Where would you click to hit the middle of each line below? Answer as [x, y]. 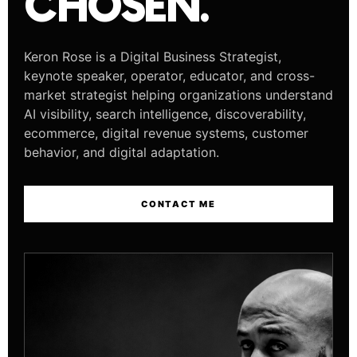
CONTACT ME [178, 204]
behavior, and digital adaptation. [122, 152]
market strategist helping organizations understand [178, 95]
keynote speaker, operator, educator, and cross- [169, 76]
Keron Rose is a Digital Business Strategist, [153, 57]
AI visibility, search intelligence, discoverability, [165, 114]
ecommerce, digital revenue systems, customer [166, 133]
